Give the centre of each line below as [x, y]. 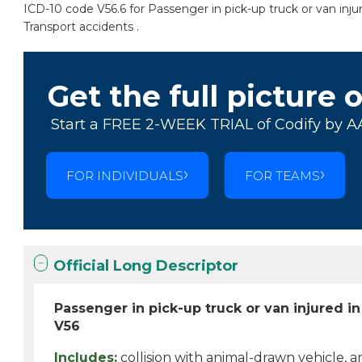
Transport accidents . [82, 27]
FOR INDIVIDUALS [125, 175]
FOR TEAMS [283, 175]
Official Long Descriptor [146, 266]
